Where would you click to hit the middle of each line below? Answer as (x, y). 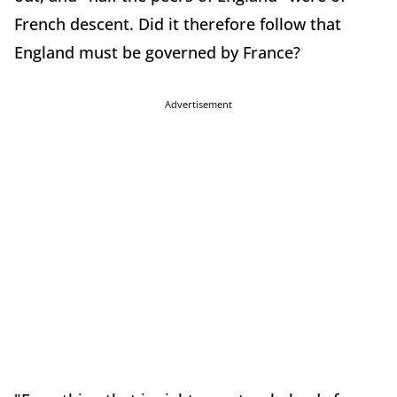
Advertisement (198, 104)
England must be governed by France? (157, 52)
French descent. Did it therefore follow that (178, 23)
